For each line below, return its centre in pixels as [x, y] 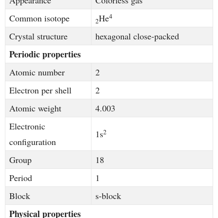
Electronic [27, 126]
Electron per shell [40, 90]
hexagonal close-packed [137, 36]
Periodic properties [45, 54]
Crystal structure [38, 36]
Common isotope [39, 18]
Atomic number [37, 72]
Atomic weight [35, 108]
